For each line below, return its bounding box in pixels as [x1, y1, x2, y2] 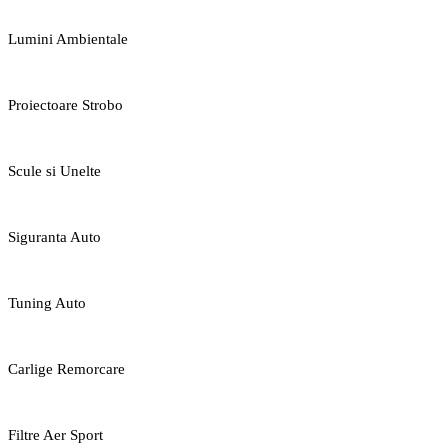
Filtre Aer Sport [8, 426, 103, 443]
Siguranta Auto [8, 228, 101, 245]
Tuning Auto [8, 294, 86, 311]
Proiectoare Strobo [8, 96, 123, 113]
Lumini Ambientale [8, 30, 128, 47]
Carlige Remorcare [8, 360, 125, 377]
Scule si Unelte [8, 162, 101, 179]
